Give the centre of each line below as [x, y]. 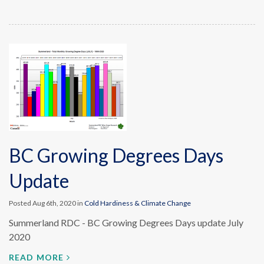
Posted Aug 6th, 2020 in [47, 203]
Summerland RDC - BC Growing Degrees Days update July [126, 222]
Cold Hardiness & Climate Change [138, 203]
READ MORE [37, 257]
